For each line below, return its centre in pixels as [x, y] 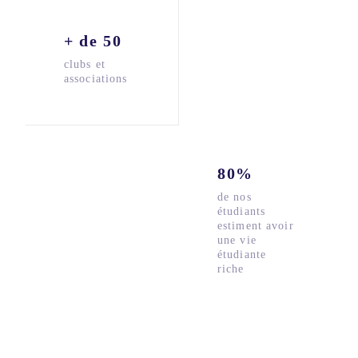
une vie [237, 241]
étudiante [242, 255]
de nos [235, 197]
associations [96, 79]
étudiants [242, 212]
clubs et [85, 65]
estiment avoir [256, 226]
